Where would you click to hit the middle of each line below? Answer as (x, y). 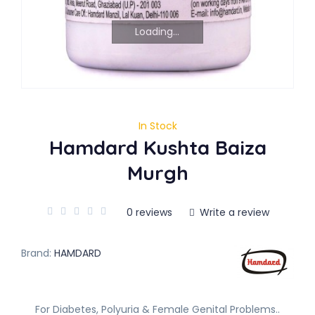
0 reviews (149, 213)
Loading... (157, 32)
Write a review (233, 213)
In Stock (157, 126)
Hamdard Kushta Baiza (157, 147)
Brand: (36, 253)
